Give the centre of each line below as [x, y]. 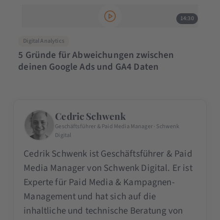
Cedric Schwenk [91, 116]
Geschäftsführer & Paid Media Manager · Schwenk [117, 126]
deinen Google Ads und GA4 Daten [89, 67]
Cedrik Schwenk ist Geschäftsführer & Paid [108, 154]
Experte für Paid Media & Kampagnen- [99, 182]
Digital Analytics [44, 41]
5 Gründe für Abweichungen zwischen [96, 55]
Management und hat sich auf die [90, 196]
